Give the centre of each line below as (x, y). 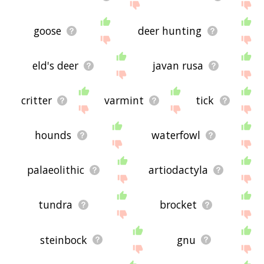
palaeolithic (56, 170)
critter (36, 100)
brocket (178, 205)
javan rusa (178, 66)
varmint (124, 100)
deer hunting (170, 31)
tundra (56, 205)
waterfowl (176, 135)
